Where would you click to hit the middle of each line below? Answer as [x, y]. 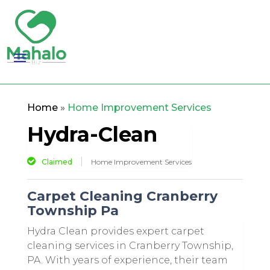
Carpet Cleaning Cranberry [122, 196]
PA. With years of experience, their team [127, 260]
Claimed [57, 162]
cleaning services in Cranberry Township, [130, 246]
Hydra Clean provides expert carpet [115, 231]
